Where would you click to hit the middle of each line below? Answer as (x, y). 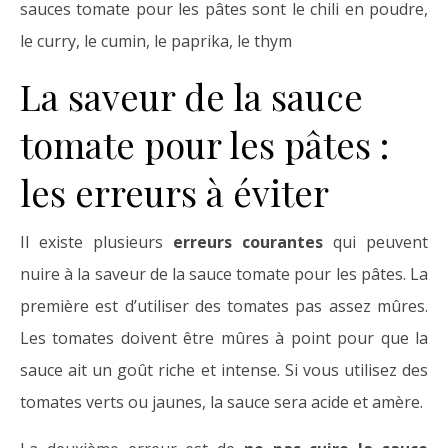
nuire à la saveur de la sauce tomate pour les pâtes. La (224, 274)
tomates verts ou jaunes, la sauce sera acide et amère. (221, 402)
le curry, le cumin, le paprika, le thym (156, 41)
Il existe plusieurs (96, 242)
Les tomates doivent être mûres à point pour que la (224, 338)
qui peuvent (375, 242)
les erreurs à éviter (174, 192)
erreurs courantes (248, 242)
